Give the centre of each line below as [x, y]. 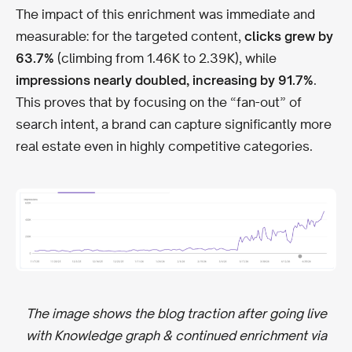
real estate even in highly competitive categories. [166, 146]
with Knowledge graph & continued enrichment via [176, 335]
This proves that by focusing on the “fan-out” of [159, 102]
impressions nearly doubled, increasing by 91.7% [165, 80]
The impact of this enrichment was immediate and [165, 14]
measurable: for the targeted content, [130, 36]
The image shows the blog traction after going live [176, 313]
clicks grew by [289, 36]
